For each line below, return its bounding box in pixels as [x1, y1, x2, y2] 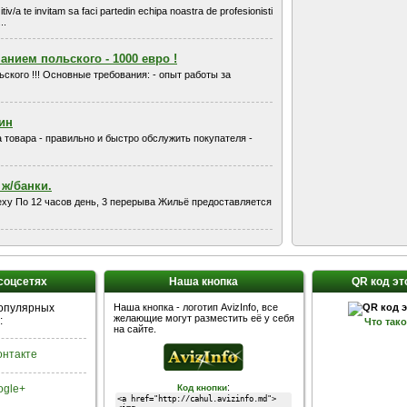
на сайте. [113, 323, 156, 334]
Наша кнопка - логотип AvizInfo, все [113, 302, 278, 313]
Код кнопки [177, 382, 227, 392]
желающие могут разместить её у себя [113, 313, 294, 323]
